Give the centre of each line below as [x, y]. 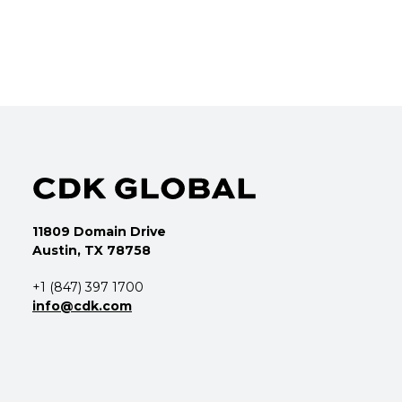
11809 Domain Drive [99, 231]
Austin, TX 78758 [92, 250]
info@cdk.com [82, 306]
